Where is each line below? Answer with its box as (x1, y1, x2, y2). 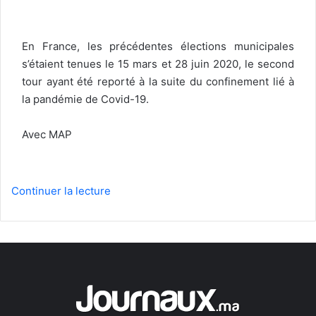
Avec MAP (22, 127, 72, 141)
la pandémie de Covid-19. (22, 92, 149, 106)
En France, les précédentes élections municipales (22, 39, 294, 53)
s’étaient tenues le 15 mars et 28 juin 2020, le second (22, 56, 294, 71)
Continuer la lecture (11, 183, 111, 197)
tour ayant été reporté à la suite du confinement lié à (22, 74, 294, 88)
